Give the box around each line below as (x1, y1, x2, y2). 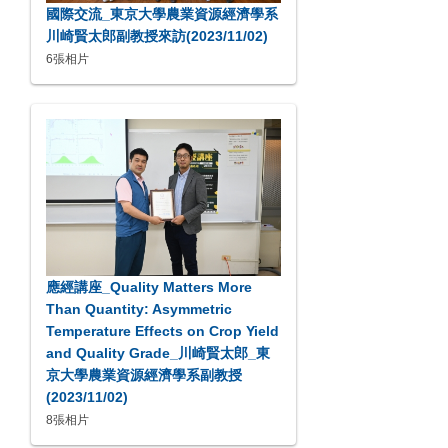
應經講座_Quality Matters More (46, 279, 252, 295)
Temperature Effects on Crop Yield (46, 323, 279, 339)
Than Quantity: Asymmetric (46, 301, 232, 317)
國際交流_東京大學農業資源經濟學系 (46, 6, 278, 22)
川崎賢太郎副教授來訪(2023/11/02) (46, 28, 268, 44)
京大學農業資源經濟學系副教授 (46, 367, 242, 383)
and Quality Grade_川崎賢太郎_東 (46, 345, 270, 361)
